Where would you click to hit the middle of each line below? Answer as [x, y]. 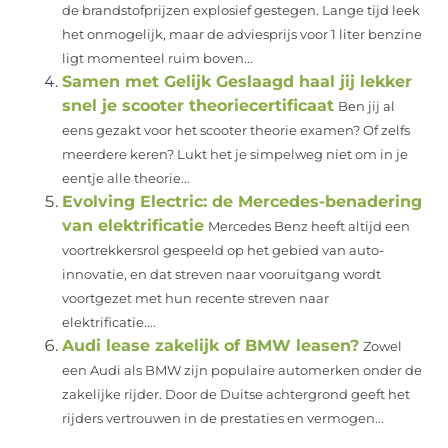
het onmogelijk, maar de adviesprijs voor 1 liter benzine [242, 35]
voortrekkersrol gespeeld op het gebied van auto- [223, 251]
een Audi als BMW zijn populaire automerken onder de [242, 371]
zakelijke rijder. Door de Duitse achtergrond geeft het [236, 395]
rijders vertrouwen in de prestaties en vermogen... [223, 419]
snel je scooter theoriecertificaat [198, 106]
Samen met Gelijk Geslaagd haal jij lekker [237, 82]
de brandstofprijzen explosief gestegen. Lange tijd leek [241, 11]
